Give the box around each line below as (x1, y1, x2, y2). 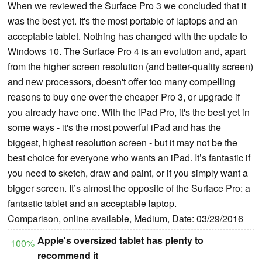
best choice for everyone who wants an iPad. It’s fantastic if (8, 150, 250, 164)
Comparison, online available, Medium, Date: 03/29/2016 (8, 211, 243, 225)
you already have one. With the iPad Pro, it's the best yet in (8, 105, 250, 119)
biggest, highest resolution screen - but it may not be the (8, 135, 237, 149)
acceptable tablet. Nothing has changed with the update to (8, 29, 247, 43)
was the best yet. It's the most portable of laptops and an (8, 13, 237, 27)
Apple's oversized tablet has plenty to (37, 233, 204, 247)
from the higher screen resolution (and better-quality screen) (8, 59, 253, 73)
